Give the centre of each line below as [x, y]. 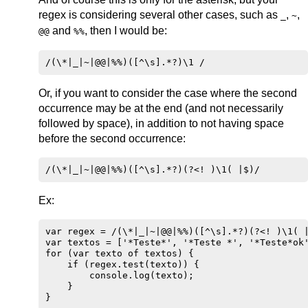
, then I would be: [126, 31]
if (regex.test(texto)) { [122, 264]
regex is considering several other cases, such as [159, 15]
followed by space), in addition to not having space [161, 123]
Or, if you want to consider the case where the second [168, 93]
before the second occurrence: [112, 139]
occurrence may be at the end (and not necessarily [161, 108]
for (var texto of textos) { [120, 253]
